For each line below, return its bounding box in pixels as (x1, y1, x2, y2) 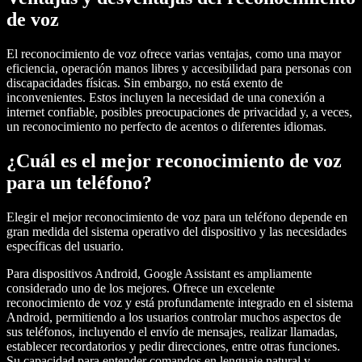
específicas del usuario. (6, 239, 124, 254)
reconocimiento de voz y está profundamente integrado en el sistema (6, 296, 353, 310)
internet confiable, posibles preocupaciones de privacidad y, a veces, (6, 105, 352, 120)
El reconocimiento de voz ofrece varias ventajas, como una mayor (6, 47, 341, 61)
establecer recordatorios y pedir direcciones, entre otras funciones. (6, 339, 340, 354)
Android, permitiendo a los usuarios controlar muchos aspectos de (6, 310, 341, 325)
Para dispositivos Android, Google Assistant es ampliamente (6, 267, 312, 281)
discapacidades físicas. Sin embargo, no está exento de (6, 76, 283, 90)
